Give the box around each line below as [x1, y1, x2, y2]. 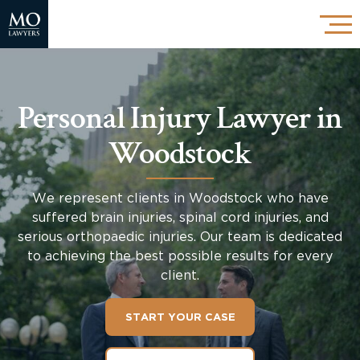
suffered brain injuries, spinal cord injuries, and [31, 211, 329, 224]
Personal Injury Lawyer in [18, 97, 342, 139]
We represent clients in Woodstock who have [31, 192, 329, 205]
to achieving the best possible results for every [27, 250, 333, 263]
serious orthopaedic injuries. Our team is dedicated [18, 231, 342, 243]
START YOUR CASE [125, 313, 235, 324]
